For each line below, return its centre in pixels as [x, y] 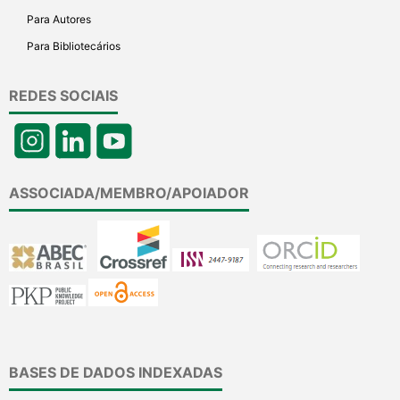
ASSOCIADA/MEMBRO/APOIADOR [129, 192]
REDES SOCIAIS [63, 96]
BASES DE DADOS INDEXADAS [115, 372]
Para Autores [59, 20]
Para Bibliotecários [74, 46]
